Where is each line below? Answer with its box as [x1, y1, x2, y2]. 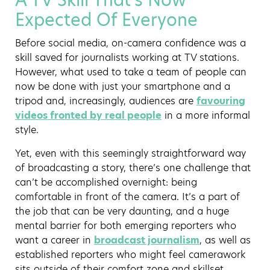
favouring [196, 94, 245, 108]
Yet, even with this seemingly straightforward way [15, 146, 246, 160]
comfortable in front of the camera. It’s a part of [15, 190, 240, 204]
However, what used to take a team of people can [15, 65, 246, 79]
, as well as [199, 233, 251, 247]
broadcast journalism [94, 233, 199, 247]
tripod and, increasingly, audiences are [15, 94, 196, 108]
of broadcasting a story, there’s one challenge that [15, 161, 251, 175]
